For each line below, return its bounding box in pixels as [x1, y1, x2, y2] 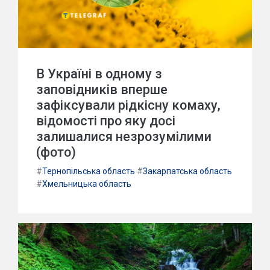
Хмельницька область [42, 179, 131, 189]
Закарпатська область [143, 166, 232, 176]
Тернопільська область [42, 166, 135, 176]
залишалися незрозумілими [36, 129, 212, 144]
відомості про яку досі [36, 113, 175, 128]
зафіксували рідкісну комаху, [36, 98, 221, 113]
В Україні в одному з [36, 66, 162, 81]
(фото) [36, 145, 76, 160]
